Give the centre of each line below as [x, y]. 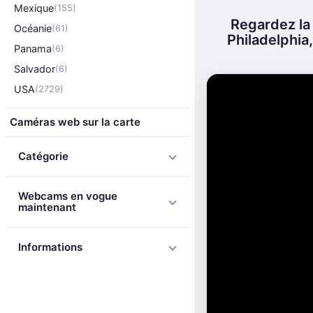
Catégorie [43, 156]
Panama [33, 49]
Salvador [35, 69]
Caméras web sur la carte [75, 122]
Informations [50, 247]
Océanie [33, 28]
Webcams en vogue [68, 196]
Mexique [34, 8]
